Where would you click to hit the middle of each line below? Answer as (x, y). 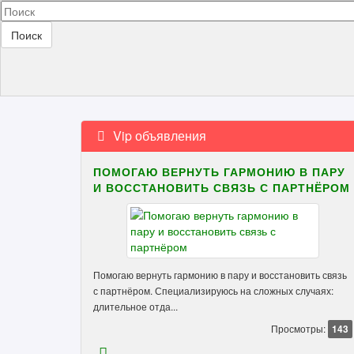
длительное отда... (136, 306)
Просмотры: (298, 328)
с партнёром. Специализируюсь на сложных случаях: (213, 290)
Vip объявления (158, 136)
